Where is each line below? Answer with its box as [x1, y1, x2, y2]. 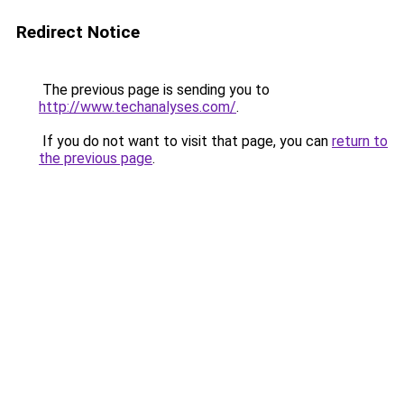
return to [332, 133, 388, 150]
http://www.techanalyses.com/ [39, 98, 236, 115]
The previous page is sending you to [39, 81, 270, 98]
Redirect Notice [16, 22, 140, 42]
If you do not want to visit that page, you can [39, 133, 332, 150]
